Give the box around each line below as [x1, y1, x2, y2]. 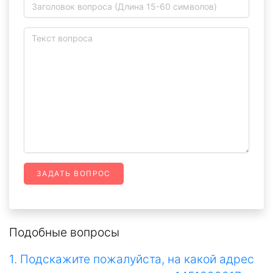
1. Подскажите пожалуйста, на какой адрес [9, 252, 254, 267]
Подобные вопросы [9, 225, 119, 240]
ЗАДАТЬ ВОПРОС [37, 169, 111, 179]
